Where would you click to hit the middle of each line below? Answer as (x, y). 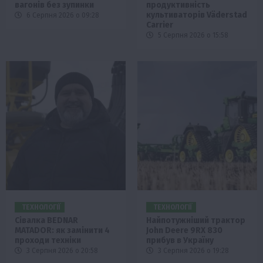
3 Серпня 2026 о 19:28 (193, 251)
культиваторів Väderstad (197, 15)
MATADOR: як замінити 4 (62, 231)
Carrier (160, 25)
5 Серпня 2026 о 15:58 (192, 36)
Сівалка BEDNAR (46, 221)
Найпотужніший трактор (196, 221)
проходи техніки (48, 241)
